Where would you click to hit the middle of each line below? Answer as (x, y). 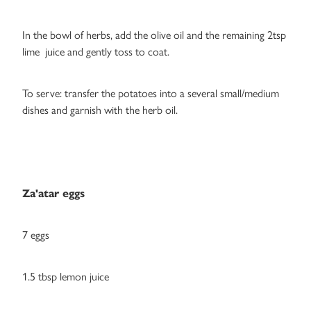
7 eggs (36, 235)
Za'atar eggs (53, 194)
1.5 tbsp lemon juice (67, 277)
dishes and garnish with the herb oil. (100, 110)
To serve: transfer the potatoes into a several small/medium (151, 94)
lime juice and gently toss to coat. (96, 52)
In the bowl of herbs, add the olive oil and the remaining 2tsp (154, 35)
